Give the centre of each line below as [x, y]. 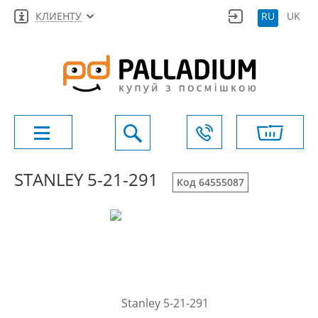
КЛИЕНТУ [59, 16]
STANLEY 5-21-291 [86, 179]
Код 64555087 [210, 182]
